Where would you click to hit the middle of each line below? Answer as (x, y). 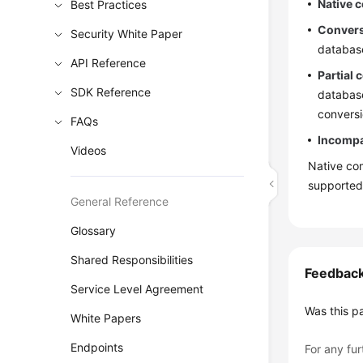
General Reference (120, 201)
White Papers (106, 318)
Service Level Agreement (137, 289)
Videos (89, 150)
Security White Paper (127, 34)
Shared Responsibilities (132, 260)
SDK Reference (111, 92)
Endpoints (97, 347)
